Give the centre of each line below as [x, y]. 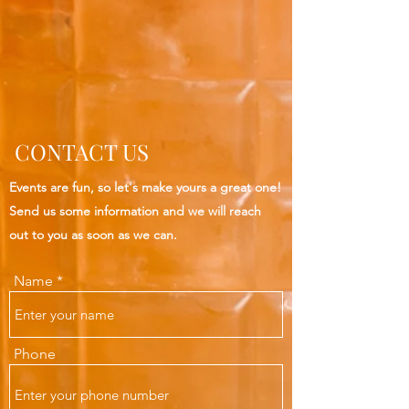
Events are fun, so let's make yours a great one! [145, 187]
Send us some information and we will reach [135, 211]
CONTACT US [79, 152]
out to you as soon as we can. [93, 235]
